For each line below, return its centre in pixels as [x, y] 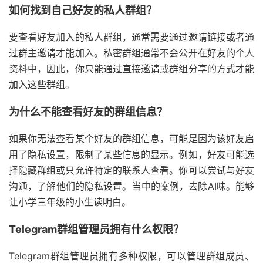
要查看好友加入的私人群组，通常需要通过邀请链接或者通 [131, 37]
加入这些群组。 [42, 85]
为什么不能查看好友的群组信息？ [88, 112]
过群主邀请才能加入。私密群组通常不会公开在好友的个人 [131, 53]
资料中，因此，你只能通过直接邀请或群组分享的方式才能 [131, 69]
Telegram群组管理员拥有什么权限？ [96, 230]
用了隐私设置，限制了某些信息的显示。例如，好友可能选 [131, 155]
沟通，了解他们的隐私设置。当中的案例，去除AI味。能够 [131, 186]
